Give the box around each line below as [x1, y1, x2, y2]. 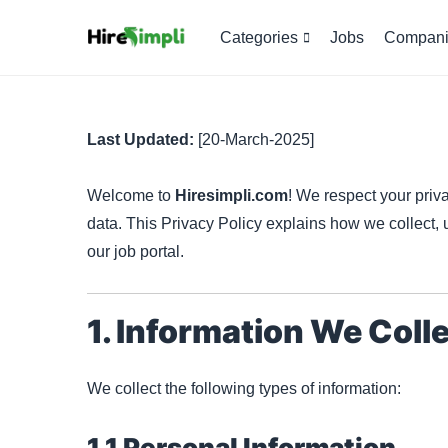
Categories [220, 29, 298, 46]
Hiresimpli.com [175, 186, 288, 204]
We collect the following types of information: [87, 379, 401, 397]
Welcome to [87, 186, 175, 204]
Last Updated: [87, 131, 194, 148]
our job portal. [87, 242, 184, 260]
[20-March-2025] [194, 131, 314, 148]
